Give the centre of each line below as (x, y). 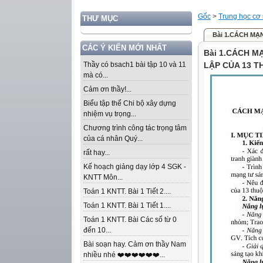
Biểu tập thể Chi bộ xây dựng (130, 103)
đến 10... (97, 230)
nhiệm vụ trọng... (110, 114)
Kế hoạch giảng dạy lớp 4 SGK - (135, 167)
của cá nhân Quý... (113, 139)
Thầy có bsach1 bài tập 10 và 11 (135, 65)
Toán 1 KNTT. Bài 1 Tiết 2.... (127, 191)
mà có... (96, 75)
